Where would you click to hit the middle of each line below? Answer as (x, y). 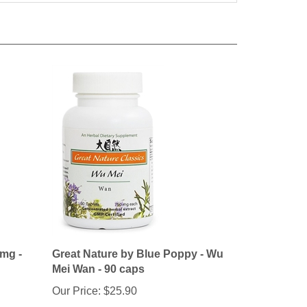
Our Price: (76, 275)
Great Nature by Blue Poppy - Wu (138, 238)
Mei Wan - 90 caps (98, 254)
